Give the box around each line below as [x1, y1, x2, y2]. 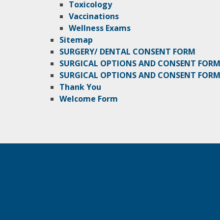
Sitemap [59, 34, 93, 46]
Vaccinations [69, 11, 119, 22]
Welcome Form [59, 93, 118, 105]
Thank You [59, 82, 102, 93]
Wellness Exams [69, 23, 131, 34]
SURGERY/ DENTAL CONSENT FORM [59, 46, 196, 57]
